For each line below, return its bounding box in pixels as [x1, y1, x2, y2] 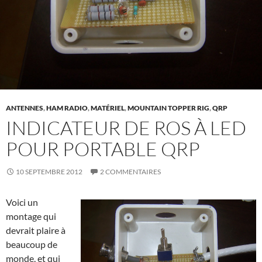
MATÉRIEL [91, 104, 125, 113]
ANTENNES [6, 104, 43, 113]
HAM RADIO [46, 104, 88, 113]
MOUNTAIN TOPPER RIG [127, 104, 209, 113]
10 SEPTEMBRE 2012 [16, 167, 82, 177]
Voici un [6, 196, 38, 208]
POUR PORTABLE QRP [6, 137, 200, 161]
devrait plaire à [6, 225, 65, 236]
